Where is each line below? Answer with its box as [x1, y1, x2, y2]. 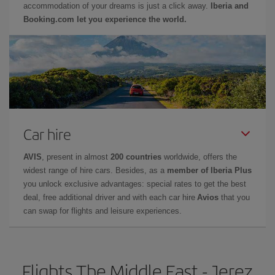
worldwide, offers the [161, 152, 237, 161]
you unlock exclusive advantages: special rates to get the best [23, 179, 246, 188]
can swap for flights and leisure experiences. [23, 206, 182, 215]
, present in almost [42, 152, 110, 161]
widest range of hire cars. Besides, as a [23, 165, 167, 175]
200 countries [110, 152, 161, 161]
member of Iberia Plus [167, 165, 252, 175]
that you [219, 192, 250, 202]
